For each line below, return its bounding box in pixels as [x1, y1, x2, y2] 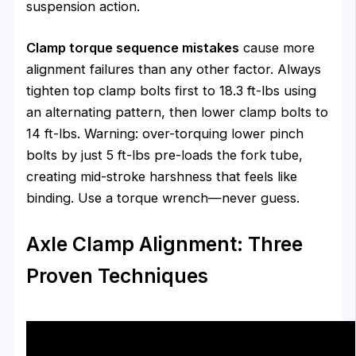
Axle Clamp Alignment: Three [26, 232, 304, 257]
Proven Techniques [26, 264, 209, 288]
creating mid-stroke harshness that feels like [26, 168, 298, 184]
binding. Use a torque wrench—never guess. [26, 189, 300, 206]
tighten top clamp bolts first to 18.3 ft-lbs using [26, 82, 317, 99]
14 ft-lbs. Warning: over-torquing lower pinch [26, 125, 304, 141]
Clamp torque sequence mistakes [26, 39, 240, 56]
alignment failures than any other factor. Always [26, 60, 322, 77]
